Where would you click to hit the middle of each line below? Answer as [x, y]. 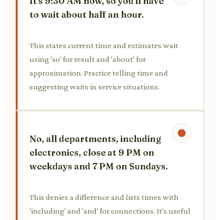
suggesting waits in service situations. [95, 86]
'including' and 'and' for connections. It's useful [110, 211]
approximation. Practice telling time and [99, 73]
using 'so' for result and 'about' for [88, 59]
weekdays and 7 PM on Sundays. [99, 166]
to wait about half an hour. [87, 14]
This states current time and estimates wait [104, 45]
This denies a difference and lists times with [104, 197]
